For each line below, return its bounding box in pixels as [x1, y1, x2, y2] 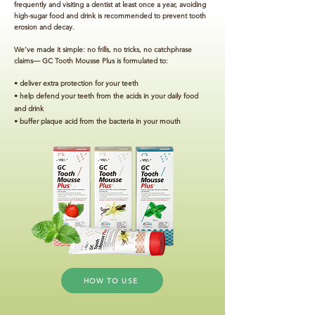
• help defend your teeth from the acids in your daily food [14, 91, 198, 101]
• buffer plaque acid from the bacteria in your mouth [14, 117, 181, 126]
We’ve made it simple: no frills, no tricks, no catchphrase [14, 45, 192, 54]
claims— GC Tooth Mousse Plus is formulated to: [14, 56, 168, 65]
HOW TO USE [83, 276, 139, 285]
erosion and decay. [14, 22, 75, 32]
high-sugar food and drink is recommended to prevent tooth [14, 11, 206, 20]
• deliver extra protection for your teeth [14, 79, 139, 88]
